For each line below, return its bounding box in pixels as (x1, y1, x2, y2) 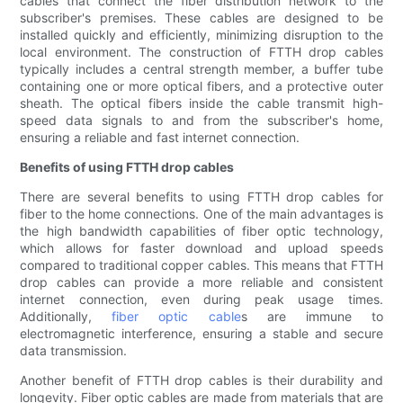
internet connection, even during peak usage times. (20, 291, 383, 308)
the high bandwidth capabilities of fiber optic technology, (20, 223, 383, 239)
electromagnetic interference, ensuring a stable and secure (20, 326, 383, 342)
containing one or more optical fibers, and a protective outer (20, 78, 383, 94)
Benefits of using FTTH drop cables (20, 159, 235, 175)
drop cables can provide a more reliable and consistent (20, 274, 383, 291)
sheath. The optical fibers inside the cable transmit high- (20, 95, 383, 112)
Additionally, (20, 309, 112, 325)
